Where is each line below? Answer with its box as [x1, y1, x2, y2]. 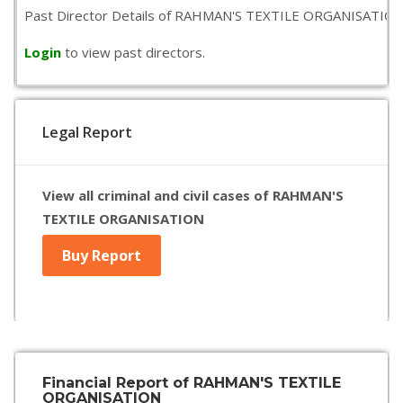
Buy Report [62, 246, 141, 265]
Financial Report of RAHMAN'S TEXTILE [42, 374, 341, 391]
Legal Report [42, 122, 132, 142]
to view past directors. [65, 43, 205, 61]
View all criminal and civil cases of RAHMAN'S [42, 186, 344, 204]
